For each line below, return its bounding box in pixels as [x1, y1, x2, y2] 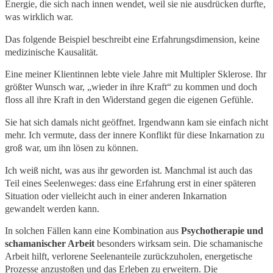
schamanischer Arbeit [5, 238, 94, 249]
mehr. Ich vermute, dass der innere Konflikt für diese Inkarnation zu [5, 130, 264, 141]
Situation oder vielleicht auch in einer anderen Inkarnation [5, 190, 227, 201]
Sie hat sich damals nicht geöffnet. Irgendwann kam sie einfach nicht [5, 117, 268, 128]
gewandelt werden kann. [5, 203, 99, 214]
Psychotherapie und [181, 225, 263, 236]
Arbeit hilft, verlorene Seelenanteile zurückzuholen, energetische [5, 251, 252, 262]
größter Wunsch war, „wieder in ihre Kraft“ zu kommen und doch [5, 82, 257, 93]
